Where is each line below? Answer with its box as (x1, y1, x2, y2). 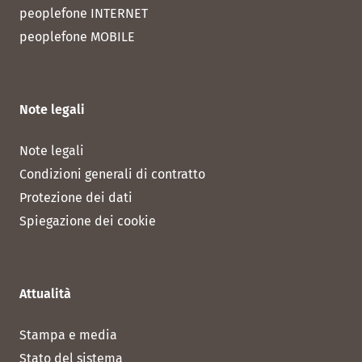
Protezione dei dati (19, 190, 133, 206)
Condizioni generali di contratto (19, 166, 205, 183)
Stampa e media (19, 327, 117, 343)
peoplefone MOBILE (19, 29, 135, 45)
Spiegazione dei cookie (19, 213, 156, 229)
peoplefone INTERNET (19, 6, 148, 22)
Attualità (19, 286, 71, 302)
